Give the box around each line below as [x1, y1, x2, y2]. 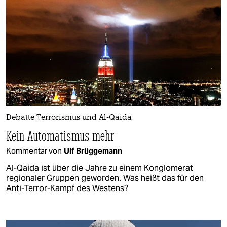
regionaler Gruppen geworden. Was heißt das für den [6, 172, 204, 183]
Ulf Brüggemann [64, 145, 122, 156]
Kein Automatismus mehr [6, 126, 115, 144]
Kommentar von [6, 145, 62, 156]
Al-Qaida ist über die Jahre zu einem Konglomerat [6, 162, 193, 173]
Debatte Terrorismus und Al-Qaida [6, 113, 132, 122]
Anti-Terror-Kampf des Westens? [6, 182, 128, 194]
